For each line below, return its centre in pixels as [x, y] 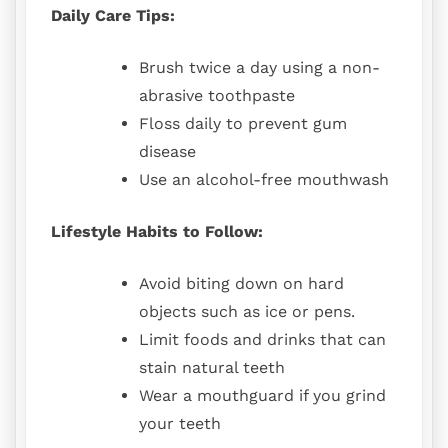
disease [167, 152]
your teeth [180, 424]
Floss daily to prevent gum [243, 124]
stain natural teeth [212, 368]
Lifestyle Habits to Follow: [157, 232]
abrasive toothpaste [217, 96]
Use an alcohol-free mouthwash [264, 180]
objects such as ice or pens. [247, 312]
